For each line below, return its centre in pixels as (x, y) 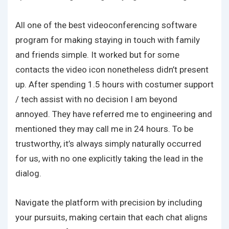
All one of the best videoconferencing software (106, 25)
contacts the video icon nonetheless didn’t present (112, 70)
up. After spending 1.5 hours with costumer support (114, 84)
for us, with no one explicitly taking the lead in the (109, 158)
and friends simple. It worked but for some (97, 55)
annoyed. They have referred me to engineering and (114, 114)
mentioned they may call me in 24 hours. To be (104, 129)
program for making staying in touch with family (108, 40)
